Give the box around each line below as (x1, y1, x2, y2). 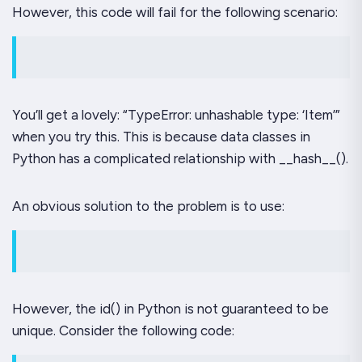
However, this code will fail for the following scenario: (12, 4, 338, 21)
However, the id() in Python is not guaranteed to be (12, 301, 329, 318)
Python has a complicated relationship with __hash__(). (12, 150, 348, 167)
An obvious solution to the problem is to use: (12, 198, 284, 215)
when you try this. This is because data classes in (12, 128, 310, 145)
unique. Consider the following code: (12, 322, 234, 339)
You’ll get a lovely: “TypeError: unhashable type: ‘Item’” (12, 107, 340, 124)
